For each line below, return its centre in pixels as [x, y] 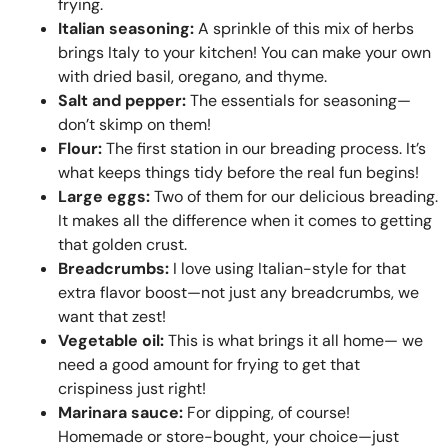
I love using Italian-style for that [287, 268]
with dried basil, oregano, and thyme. [192, 76]
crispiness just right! [132, 388]
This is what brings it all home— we [293, 340]
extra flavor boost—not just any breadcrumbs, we [238, 292]
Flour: [80, 148]
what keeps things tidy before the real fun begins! [238, 172]
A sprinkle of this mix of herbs [304, 28]
